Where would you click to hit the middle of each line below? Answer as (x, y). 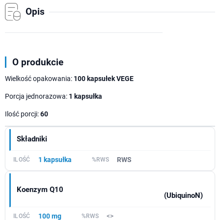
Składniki (32, 139)
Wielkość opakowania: (39, 79)
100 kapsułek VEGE (104, 79)
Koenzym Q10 (40, 189)
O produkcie (38, 62)
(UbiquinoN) (183, 196)
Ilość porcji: (23, 114)
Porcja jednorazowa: (37, 96)
